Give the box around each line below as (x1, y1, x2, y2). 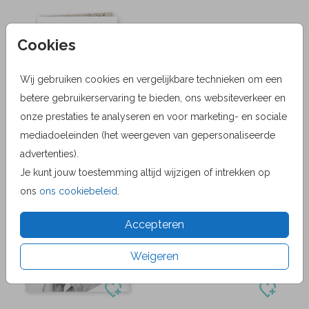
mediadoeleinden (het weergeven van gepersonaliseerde (20, 129, 275, 141)
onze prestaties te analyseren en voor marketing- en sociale (20, 110, 287, 122)
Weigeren (130, 249, 179, 263)
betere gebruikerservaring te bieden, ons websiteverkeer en (20, 92, 286, 103)
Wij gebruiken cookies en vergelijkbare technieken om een (20, 73, 282, 85)
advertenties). (20, 148, 79, 159)
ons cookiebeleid (39, 185, 117, 197)
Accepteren (125, 217, 184, 231)
